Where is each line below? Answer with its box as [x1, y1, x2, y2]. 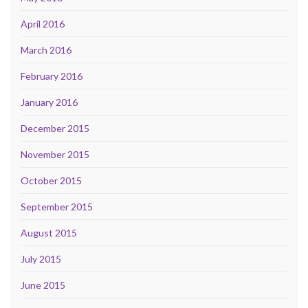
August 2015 [21, 226, 77, 239]
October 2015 [21, 174, 82, 186]
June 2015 [21, 278, 65, 291]
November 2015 [21, 148, 89, 160]
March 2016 [21, 43, 71, 56]
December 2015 [21, 122, 89, 134]
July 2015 [21, 252, 61, 265]
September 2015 [21, 200, 93, 212]
